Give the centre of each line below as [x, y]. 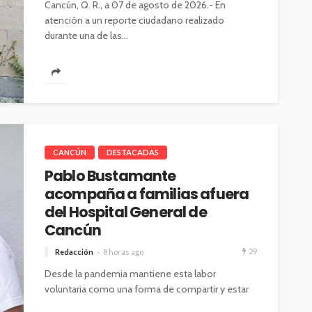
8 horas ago [123, 252]
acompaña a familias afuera [147, 194]
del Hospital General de [126, 212]
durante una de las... [86, 36]
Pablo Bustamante [110, 176]
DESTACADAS [133, 153]
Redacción [74, 252]
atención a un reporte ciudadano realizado [134, 21]
